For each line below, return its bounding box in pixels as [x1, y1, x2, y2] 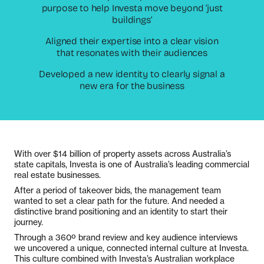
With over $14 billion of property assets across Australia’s [14, 148, 231, 159]
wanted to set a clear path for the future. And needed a [14, 196, 225, 206]
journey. [14, 217, 43, 227]
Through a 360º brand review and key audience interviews [14, 232, 237, 243]
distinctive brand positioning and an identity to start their [14, 206, 227, 217]
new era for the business [80, 80, 184, 92]
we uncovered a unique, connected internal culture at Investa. [14, 243, 249, 253]
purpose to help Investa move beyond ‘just [41, 2, 223, 14]
